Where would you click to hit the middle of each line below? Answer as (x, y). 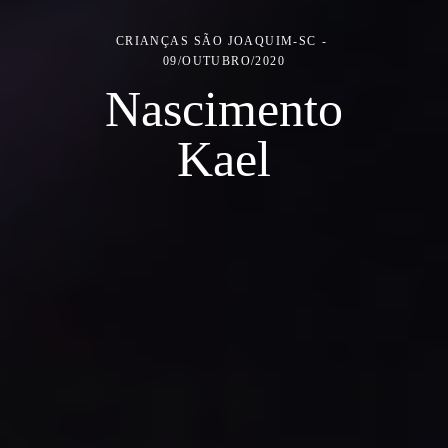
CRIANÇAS (152, 41)
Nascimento (224, 108)
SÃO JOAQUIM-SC (255, 41)
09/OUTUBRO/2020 (224, 61)
